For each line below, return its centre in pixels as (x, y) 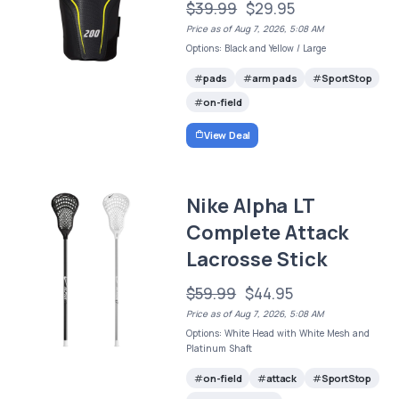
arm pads (274, 78)
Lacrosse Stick (256, 259)
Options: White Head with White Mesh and (278, 333)
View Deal (227, 134)
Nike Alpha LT (250, 205)
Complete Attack (268, 232)
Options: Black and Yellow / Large (256, 49)
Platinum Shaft (220, 348)
